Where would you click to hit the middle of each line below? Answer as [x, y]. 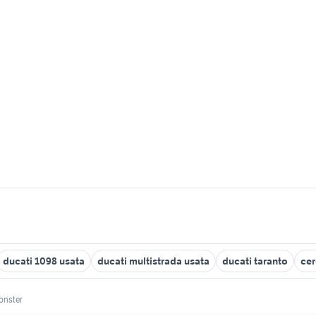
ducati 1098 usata [44, 261]
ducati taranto [255, 261]
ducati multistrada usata [153, 261]
